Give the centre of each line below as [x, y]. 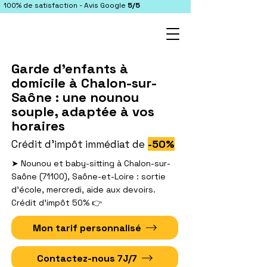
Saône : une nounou [75, 97]
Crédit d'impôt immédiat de [78, 144]
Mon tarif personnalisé [87, 228]
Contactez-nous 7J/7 [87, 258]
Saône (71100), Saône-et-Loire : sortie [89, 176]
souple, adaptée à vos [83, 111]
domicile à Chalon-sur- [84, 83]
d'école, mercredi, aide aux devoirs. [83, 190]
